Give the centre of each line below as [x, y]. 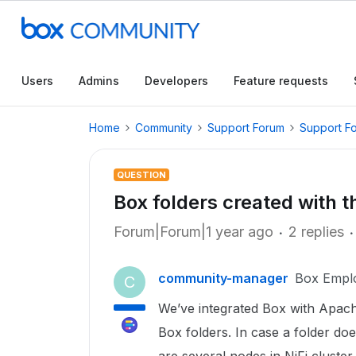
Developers [176, 81]
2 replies [316, 232]
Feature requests [281, 81]
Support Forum [246, 128]
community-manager [223, 278]
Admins [99, 81]
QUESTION [141, 175]
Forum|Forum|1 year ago [193, 232]
